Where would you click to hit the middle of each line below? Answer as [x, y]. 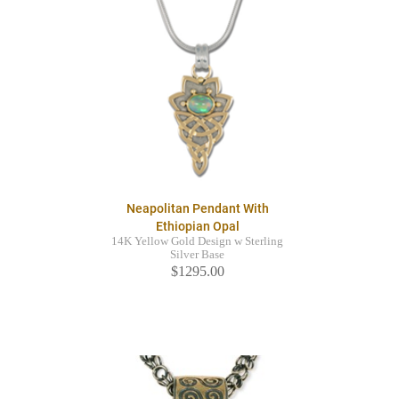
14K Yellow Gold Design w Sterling [197, 242]
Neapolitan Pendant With [197, 209]
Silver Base [197, 255]
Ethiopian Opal [197, 227]
